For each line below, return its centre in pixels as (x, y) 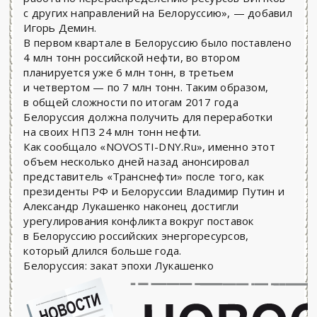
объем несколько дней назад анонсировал (136, 161)
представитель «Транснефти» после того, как (144, 176)
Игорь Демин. (60, 28)
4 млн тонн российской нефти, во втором (132, 57)
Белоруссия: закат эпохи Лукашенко (119, 265)
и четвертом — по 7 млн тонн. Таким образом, (146, 87)
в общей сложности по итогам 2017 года (131, 102)
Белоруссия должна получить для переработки (148, 117)
